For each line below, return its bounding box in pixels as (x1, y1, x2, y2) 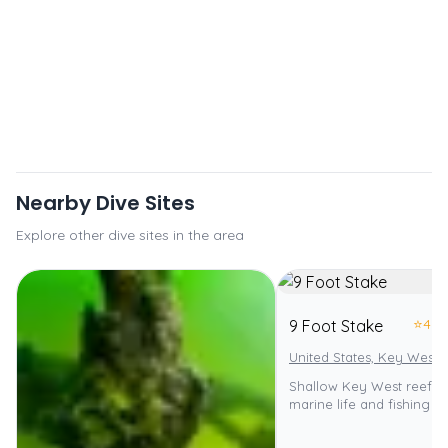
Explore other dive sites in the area (16, 226, 244, 244)
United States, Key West (289, 349, 438, 365)
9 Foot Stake (289, 316, 383, 336)
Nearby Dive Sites (16, 189, 195, 217)
